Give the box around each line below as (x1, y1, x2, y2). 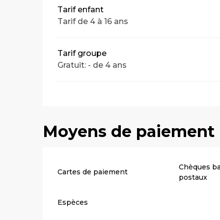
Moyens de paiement (43, 121, 215, 141)
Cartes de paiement (57, 167, 128, 177)
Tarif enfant (57, 4, 104, 14)
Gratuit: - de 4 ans (57, 60, 127, 70)
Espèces (57, 197, 88, 207)
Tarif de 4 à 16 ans (57, 16, 129, 26)
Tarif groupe (57, 48, 107, 58)
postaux (178, 172, 207, 182)
